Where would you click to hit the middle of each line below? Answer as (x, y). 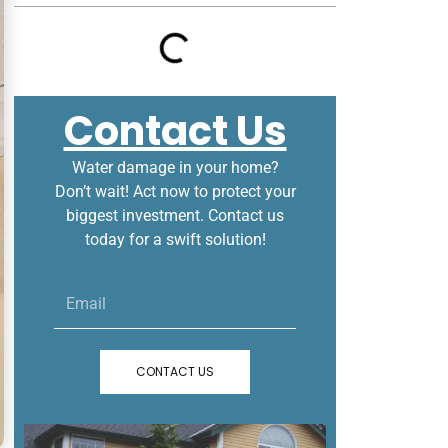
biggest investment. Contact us (175, 216)
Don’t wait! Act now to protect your (175, 192)
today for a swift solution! (175, 240)
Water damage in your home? (175, 168)
